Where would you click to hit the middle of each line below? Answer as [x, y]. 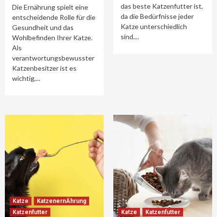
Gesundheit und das [43, 27]
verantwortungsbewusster [53, 58]
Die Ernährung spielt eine [50, 7]
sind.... [130, 37]
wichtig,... [26, 78]
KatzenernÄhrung [62, 201]
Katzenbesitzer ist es [44, 68]
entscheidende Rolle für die [54, 17]
